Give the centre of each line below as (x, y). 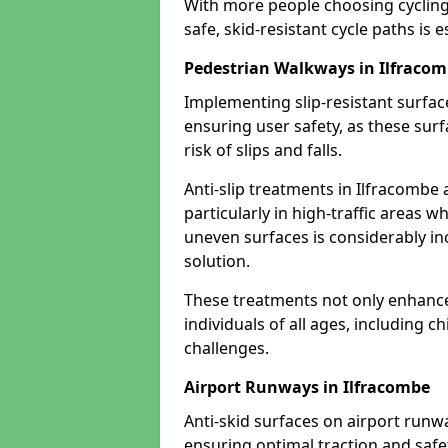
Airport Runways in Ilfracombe (307, 387)
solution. (217, 261)
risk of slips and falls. (263, 150)
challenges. (226, 348)
